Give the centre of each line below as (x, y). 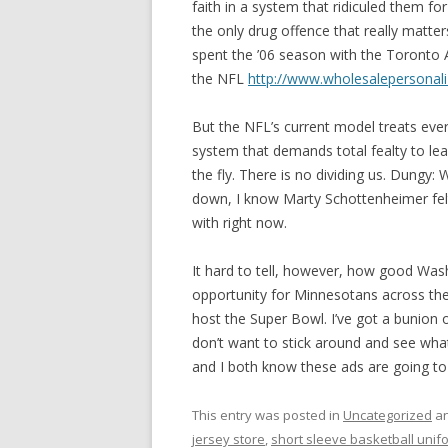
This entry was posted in (267, 415)
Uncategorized (387, 415)
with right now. (239, 222)
